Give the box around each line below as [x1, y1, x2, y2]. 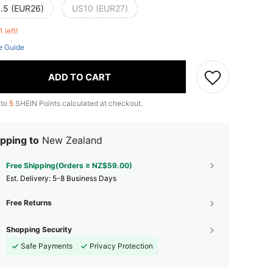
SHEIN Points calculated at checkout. [13, 99, 143, 108]
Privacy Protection [90, 241, 153, 250]
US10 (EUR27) [72, 3, 128, 13]
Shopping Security [6, 225, 72, 234]
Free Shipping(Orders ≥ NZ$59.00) [6, 161, 132, 170]
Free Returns [6, 198, 52, 207]
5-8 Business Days [52, 174, 116, 183]
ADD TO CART [48, 71, 111, 83]
